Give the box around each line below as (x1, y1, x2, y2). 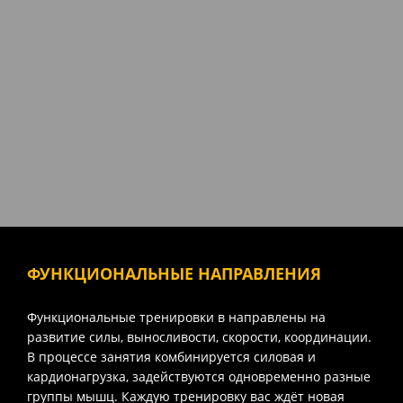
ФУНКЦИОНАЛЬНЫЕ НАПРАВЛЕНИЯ (27, 262, 321, 284)
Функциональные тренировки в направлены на (27, 308, 326, 326)
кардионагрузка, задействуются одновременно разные (27, 367, 371, 385)
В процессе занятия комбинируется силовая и (27, 347, 316, 365)
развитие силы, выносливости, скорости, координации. (27, 327, 372, 345)
